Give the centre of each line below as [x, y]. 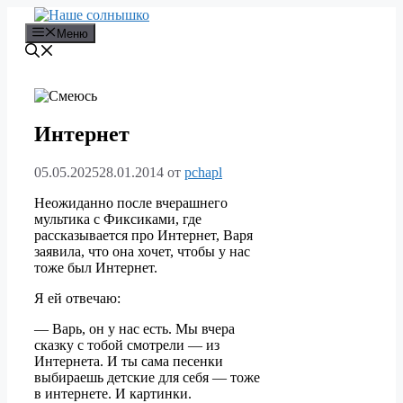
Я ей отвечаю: [77, 299]
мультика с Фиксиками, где [118, 219]
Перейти [33, 14]
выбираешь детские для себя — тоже [147, 378]
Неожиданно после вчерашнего [131, 203]
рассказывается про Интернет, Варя [143, 236]
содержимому [49, 46]
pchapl [203, 173]
